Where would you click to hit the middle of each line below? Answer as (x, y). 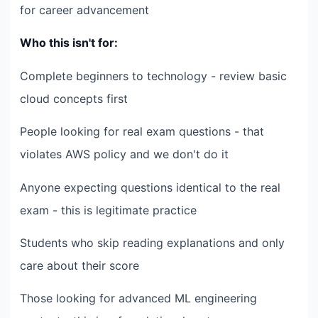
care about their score (79, 265)
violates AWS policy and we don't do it (124, 154)
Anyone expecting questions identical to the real (150, 187)
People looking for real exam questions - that (142, 132)
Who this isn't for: (69, 43)
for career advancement (84, 10)
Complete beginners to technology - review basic (153, 76)
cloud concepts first (74, 98)
